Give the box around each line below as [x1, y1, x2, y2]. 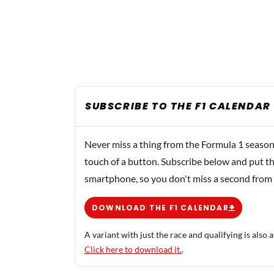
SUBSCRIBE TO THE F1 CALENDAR [85, 99, 271, 113]
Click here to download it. [84, 244, 182, 254]
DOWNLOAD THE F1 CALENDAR [92, 202, 229, 213]
